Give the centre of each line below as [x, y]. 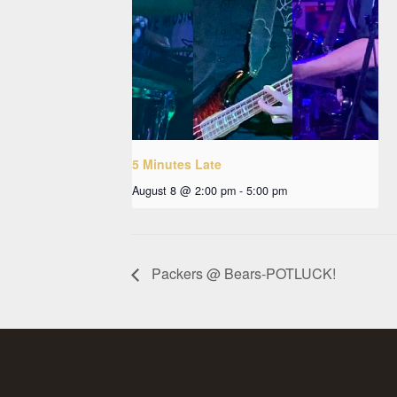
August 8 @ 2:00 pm [184, 190]
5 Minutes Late [177, 163]
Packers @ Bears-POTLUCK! [242, 273]
